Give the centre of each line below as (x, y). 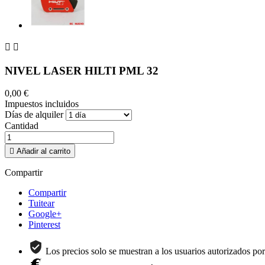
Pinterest (44, 225)
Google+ (45, 214)
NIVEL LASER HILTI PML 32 (82, 70)
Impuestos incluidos (42, 104)
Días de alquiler (34, 115)
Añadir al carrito (43, 151)
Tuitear (41, 203)
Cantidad (22, 126)
